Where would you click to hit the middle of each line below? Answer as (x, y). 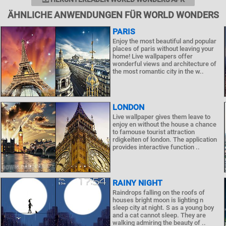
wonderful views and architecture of (164, 64)
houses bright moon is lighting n (158, 200)
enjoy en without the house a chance (164, 124)
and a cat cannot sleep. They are (159, 215)
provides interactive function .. (156, 147)
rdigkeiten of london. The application (164, 139)
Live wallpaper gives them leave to (161, 117)
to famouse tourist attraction (153, 132)
